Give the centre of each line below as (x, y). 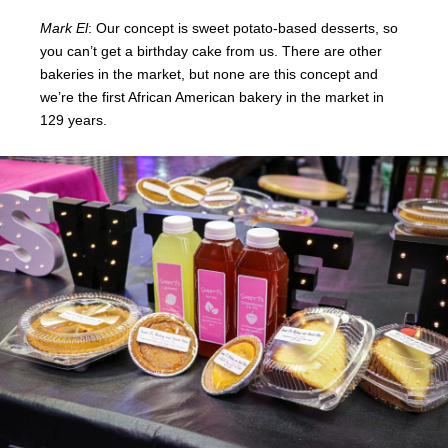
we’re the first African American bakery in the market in (212, 97)
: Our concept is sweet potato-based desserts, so (243, 28)
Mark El (64, 28)
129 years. (73, 120)
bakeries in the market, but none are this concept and (209, 74)
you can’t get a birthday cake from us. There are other (211, 51)
